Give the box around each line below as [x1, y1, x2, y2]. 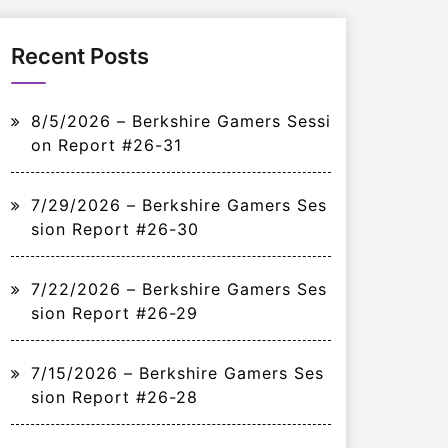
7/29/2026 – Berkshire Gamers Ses [31, 195, 327, 215]
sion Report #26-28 [31, 387, 198, 407]
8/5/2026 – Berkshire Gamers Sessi [31, 111, 331, 131]
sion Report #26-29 [31, 303, 198, 323]
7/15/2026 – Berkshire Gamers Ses [31, 363, 324, 383]
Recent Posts [11, 43, 149, 69]
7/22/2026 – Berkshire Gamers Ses [31, 279, 327, 299]
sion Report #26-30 [31, 219, 199, 239]
